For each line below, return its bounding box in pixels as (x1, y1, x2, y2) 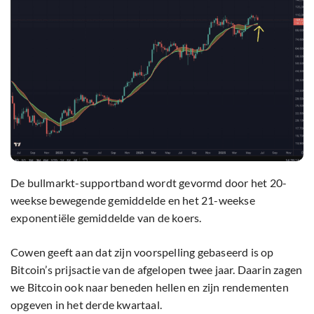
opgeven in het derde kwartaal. (11, 297, 162, 311)
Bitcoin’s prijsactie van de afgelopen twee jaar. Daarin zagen (11, 262, 303, 276)
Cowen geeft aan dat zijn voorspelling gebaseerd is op (11, 245, 274, 259)
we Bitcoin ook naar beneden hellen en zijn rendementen (11, 280, 289, 294)
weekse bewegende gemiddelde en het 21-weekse (11, 193, 255, 207)
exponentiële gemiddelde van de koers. (11, 210, 202, 224)
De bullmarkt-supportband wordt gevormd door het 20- (11, 175, 287, 189)
